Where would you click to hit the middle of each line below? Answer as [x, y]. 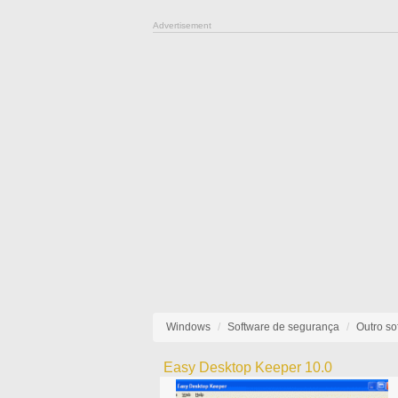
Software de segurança [283, 327]
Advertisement [182, 25]
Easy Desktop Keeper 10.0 [247, 367]
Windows [188, 327]
